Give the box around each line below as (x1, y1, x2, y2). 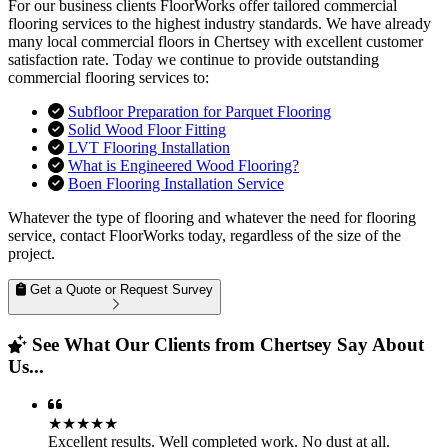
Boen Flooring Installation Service (68, 174, 284, 192)
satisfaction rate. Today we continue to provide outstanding (8, 50, 379, 68)
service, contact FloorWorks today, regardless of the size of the (8, 226, 401, 244)
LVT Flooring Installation (68, 138, 230, 156)
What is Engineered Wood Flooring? (68, 156, 299, 174)
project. (8, 244, 55, 262)
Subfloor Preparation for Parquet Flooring (68, 102, 331, 120)
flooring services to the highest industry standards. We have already (8, 14, 431, 32)
